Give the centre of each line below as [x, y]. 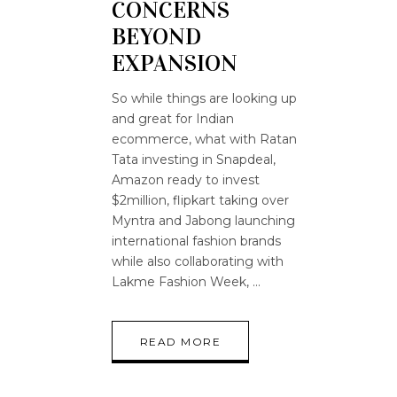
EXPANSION [175, 63]
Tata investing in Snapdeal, [194, 159]
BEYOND [156, 36]
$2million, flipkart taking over [200, 200]
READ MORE [180, 341]
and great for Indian [173, 118]
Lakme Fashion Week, [182, 281]
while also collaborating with [198, 261]
